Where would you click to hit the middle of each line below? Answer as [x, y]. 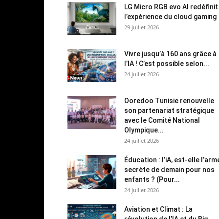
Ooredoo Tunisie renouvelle [169, 100]
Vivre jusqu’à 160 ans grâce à [170, 54]
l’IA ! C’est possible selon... [167, 63]
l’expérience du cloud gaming [170, 16]
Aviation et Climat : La [158, 209]
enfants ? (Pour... [152, 179]
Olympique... [144, 130]
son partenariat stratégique [169, 110]
